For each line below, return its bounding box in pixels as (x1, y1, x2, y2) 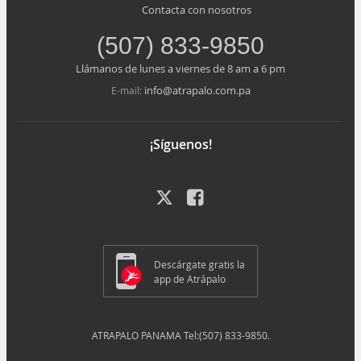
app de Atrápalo (154, 272, 226, 285)
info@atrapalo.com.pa (143, 83, 251, 98)
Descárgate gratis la (154, 257, 245, 271)
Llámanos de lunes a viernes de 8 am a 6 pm (76, 61, 285, 77)
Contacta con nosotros (142, 2, 251, 18)
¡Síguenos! (149, 135, 212, 154)
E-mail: (110, 84, 144, 98)
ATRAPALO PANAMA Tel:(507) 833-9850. (91, 329, 270, 342)
